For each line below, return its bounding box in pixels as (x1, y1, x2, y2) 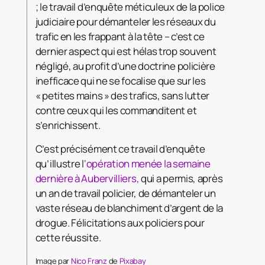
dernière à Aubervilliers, (35, 171, 140, 185)
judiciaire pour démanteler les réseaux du (35, 14, 216, 28)
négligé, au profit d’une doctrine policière (35, 59, 215, 73)
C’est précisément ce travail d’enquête (35, 141, 205, 156)
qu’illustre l (35, 156, 84, 170)
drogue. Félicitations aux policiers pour (35, 215, 205, 230)
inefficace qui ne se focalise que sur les (35, 73, 206, 88)
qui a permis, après (139, 171, 223, 185)
